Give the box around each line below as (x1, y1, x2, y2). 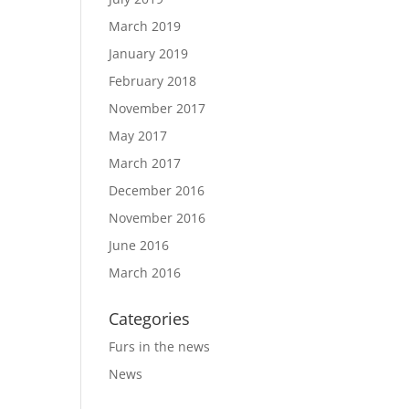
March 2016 (109, 263, 182, 281)
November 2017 (109, 99, 206, 117)
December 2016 (109, 181, 205, 199)
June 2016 (109, 236, 170, 254)
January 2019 (109, 44, 189, 62)
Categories (109, 307, 191, 330)
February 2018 (109, 71, 197, 89)
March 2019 (109, 16, 182, 35)
